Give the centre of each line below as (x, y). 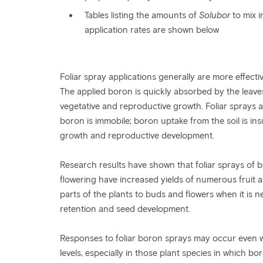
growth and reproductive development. (137, 136)
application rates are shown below (152, 30)
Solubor (215, 15)
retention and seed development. (125, 209)
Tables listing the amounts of (142, 15)
